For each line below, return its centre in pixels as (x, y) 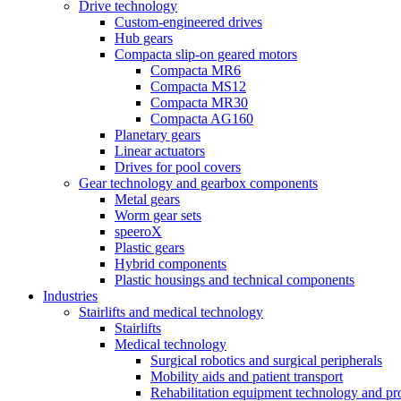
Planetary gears (158, 135)
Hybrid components (171, 264)
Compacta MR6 (196, 70)
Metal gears (147, 199)
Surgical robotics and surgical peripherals (266, 360)
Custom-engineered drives (188, 22)
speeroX (138, 231)
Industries (70, 296)
